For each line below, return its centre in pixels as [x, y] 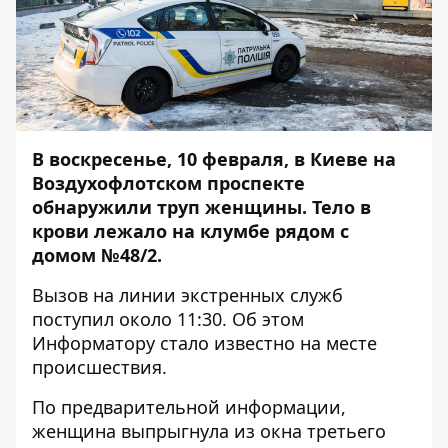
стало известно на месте [266, 343]
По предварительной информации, [189, 407]
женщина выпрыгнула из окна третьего [209, 431]
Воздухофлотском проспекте [168, 183]
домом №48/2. [97, 255]
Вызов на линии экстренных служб [187, 295]
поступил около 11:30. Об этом [168, 319]
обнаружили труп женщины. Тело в [201, 207]
